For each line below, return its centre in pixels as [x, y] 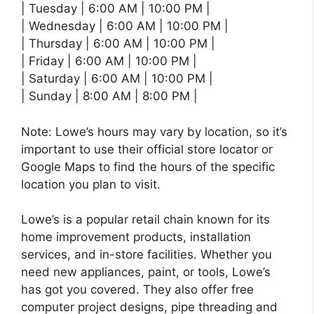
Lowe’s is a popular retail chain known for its [145, 219]
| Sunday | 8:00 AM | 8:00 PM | [109, 96]
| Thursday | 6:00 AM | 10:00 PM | [118, 43]
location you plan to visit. [91, 184]
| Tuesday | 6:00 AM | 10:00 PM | [116, 8]
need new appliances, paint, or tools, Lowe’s [146, 272]
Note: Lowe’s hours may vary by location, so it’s [154, 131]
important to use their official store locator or [147, 149]
